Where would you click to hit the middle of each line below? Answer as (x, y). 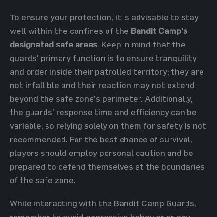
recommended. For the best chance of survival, (101, 139)
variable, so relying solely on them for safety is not (108, 126)
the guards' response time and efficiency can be (103, 112)
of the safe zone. (43, 180)
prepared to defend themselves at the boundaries (107, 166)
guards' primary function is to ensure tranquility (103, 58)
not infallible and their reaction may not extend (102, 85)
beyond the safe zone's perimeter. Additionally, (101, 99)
